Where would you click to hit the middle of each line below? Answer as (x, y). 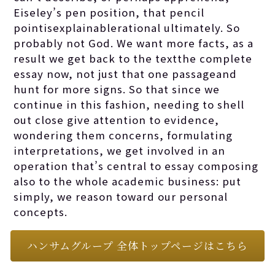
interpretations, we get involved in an (120, 150)
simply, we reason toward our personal (121, 196)
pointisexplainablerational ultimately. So (127, 27)
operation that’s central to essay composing (136, 165)
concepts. (41, 211)
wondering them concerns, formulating (123, 135)
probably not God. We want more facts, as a (134, 43)
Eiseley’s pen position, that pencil (109, 12)
